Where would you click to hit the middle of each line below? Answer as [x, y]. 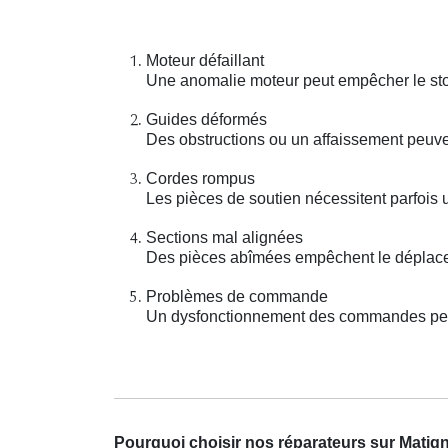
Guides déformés [206, 120]
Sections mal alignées [224, 238]
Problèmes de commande [237, 297]
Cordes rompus [200, 179]
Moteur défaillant [205, 61]
